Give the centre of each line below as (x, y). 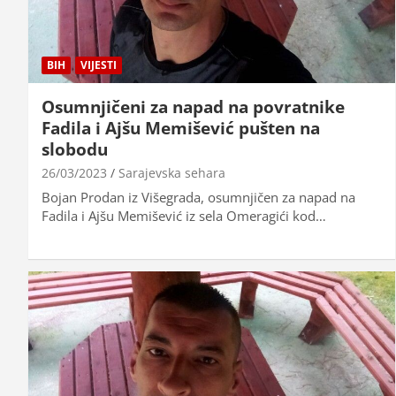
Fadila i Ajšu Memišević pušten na (181, 128)
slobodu (75, 149)
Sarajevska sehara (172, 172)
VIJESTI (99, 65)
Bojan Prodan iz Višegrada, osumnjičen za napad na (198, 197)
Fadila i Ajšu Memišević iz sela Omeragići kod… (184, 215)
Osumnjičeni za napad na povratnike (193, 107)
